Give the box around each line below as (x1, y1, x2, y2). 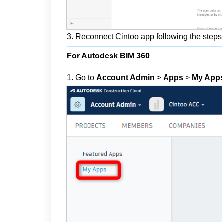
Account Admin (96, 73, 155, 82)
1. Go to (67, 73, 96, 82)
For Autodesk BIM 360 (67, 52, 150, 60)
